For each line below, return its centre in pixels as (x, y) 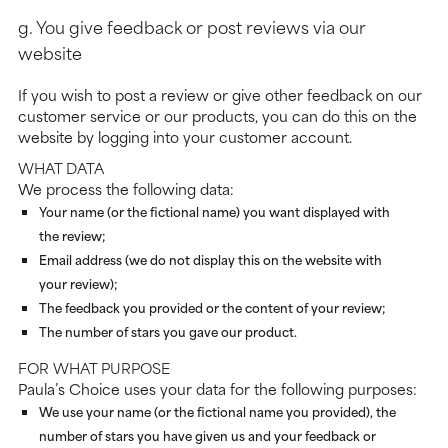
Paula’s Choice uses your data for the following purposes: (217, 389)
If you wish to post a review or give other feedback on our (220, 95)
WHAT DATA (61, 168)
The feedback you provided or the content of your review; (212, 307)
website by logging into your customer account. (185, 137)
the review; (72, 235)
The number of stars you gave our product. (168, 331)
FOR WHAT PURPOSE (94, 368)
